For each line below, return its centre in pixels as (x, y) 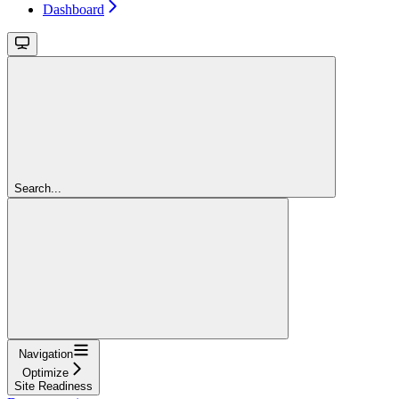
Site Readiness (53, 386)
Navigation (45, 354)
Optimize (45, 372)
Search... (38, 188)
